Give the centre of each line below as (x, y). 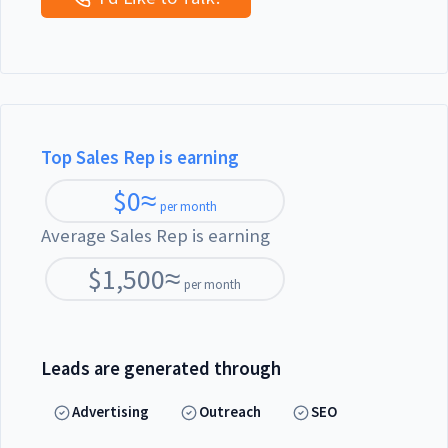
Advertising (111, 411)
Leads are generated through (161, 369)
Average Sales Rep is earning (155, 236)
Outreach (230, 411)
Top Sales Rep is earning (140, 158)
